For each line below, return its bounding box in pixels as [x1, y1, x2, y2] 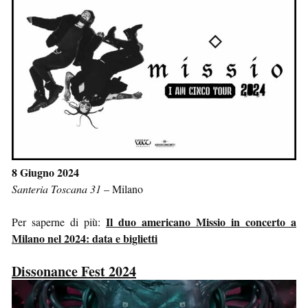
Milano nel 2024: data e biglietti [12, 230, 157, 247]
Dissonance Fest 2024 [12, 261, 136, 282]
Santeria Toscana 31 [12, 181, 101, 197]
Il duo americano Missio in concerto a [106, 214, 296, 230]
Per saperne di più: [12, 214, 106, 230]
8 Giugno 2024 [12, 164, 79, 181]
